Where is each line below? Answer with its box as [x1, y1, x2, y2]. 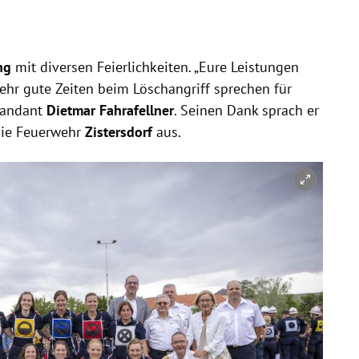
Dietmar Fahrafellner [46, 100, 174, 119]
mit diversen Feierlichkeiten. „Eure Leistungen [14, 57, 299, 76]
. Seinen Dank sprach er [173, 100, 319, 119]
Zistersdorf [84, 122, 156, 141]
